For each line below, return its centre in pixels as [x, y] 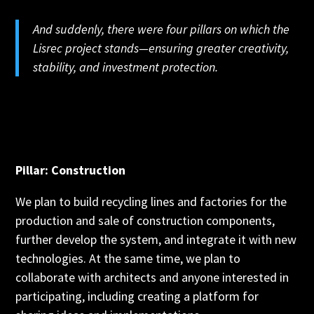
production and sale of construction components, [145, 220]
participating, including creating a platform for [137, 296]
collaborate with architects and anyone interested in [152, 277]
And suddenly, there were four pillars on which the [162, 29]
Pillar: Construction [71, 170]
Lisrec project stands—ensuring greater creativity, [161, 48]
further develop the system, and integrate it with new [156, 239]
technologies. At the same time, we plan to [128, 258]
